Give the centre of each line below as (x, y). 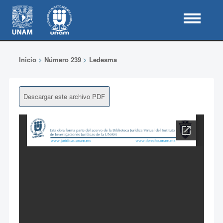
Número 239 (62, 59)
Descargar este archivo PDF (64, 96)
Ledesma (103, 59)
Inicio (27, 59)
